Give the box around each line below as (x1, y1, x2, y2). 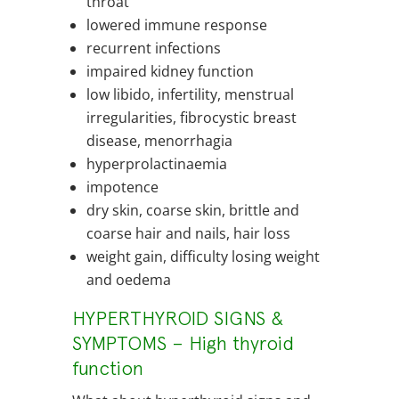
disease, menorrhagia (85, 131, 232, 151)
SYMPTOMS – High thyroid (71, 331, 294, 355)
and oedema (85, 270, 171, 290)
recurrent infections (85, 38, 221, 59)
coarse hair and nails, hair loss (85, 224, 290, 244)
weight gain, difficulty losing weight (85, 247, 320, 267)
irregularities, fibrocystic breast (85, 108, 297, 128)
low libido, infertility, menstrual (85, 85, 294, 105)
